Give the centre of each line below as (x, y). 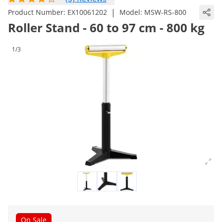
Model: (132, 12)
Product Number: (38, 12)
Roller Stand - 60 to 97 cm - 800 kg (106, 28)
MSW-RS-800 (165, 12)
